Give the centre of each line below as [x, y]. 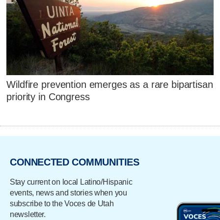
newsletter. [28, 214]
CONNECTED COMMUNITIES [75, 162]
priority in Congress [48, 97]
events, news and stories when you [69, 192]
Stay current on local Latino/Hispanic [71, 182]
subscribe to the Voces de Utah [62, 203]
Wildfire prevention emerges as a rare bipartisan [110, 85]
